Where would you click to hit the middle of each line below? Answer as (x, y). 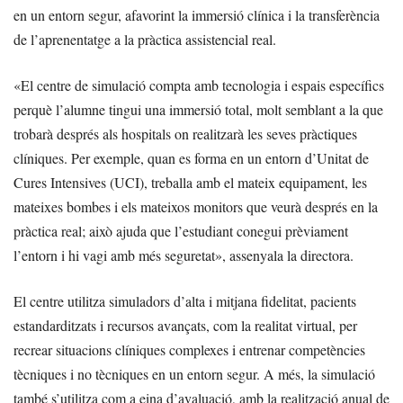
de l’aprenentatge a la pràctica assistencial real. (145, 40)
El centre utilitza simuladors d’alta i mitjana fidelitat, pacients (185, 301)
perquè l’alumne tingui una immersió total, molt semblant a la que (198, 110)
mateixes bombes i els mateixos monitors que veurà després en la (196, 207)
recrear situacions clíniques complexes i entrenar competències (189, 350)
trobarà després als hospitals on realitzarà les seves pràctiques (185, 134)
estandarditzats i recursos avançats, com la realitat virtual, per (185, 326)
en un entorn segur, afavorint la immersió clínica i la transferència (197, 15)
